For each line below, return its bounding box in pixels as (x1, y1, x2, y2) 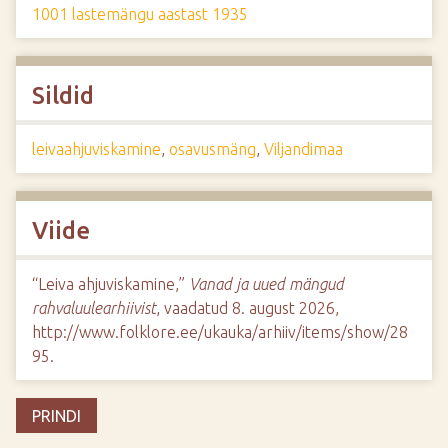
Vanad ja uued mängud (189, 275, 344, 293)
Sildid (32, 82, 94, 109)
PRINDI (32, 406, 81, 425)
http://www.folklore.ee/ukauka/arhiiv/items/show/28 (32, 323, 408, 341)
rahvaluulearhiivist (32, 299, 156, 317)
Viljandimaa (264, 140, 343, 158)
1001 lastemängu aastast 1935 (32, 5, 248, 23)
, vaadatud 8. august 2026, (156, 299, 339, 317)
